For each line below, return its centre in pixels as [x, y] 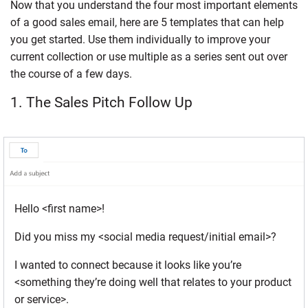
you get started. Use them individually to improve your [140, 39]
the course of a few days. [71, 74]
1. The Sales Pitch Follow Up [101, 102]
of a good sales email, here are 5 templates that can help [147, 22]
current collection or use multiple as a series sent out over [149, 56]
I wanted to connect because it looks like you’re [128, 265]
